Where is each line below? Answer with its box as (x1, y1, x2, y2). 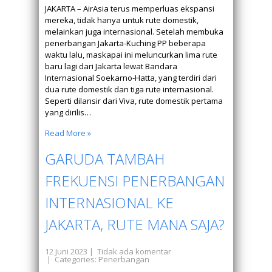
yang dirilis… (45, 107, 91, 118)
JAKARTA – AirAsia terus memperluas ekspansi (45, 3, 214, 14)
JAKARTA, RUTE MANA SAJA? (45, 214, 225, 234)
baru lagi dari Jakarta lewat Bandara (45, 61, 177, 72)
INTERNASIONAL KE (45, 192, 174, 212)
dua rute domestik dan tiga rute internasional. (45, 84, 216, 95)
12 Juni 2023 (45, 246, 87, 257)
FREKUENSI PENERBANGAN (45, 171, 225, 191)
